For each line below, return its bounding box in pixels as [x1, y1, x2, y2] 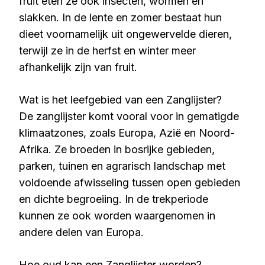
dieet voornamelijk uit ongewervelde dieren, [19, 28, 232, 40]
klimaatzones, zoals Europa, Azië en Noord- [19, 127, 235, 139]
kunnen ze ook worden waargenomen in [19, 209, 215, 222]
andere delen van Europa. [19, 226, 144, 238]
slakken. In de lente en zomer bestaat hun [19, 11, 222, 24]
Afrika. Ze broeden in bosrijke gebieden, [19, 143, 215, 156]
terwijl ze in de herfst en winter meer [19, 44, 196, 57]
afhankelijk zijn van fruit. [19, 61, 137, 73]
